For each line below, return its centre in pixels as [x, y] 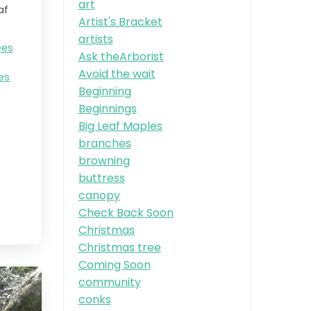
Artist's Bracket [120, 22]
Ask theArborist [121, 56]
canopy [99, 195]
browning [104, 160]
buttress [101, 178]
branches [104, 143]
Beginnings [107, 108]
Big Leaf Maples [120, 126]
